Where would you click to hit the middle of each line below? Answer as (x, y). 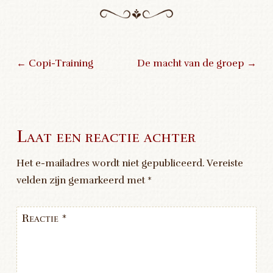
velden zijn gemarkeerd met (82, 181)
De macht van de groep (192, 64)
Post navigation (89, 92)
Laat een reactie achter (106, 136)
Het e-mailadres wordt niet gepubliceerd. (110, 164)
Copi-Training (59, 64)
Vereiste (225, 164)
